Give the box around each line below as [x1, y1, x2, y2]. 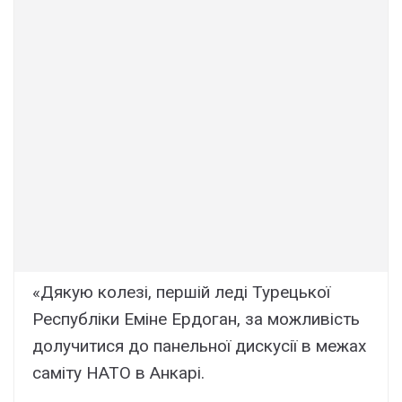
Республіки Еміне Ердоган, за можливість [32, 309, 360, 330]
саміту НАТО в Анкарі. [32, 363, 205, 384]
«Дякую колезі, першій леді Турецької [32, 282, 330, 303]
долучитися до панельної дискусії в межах [32, 336, 366, 357]
